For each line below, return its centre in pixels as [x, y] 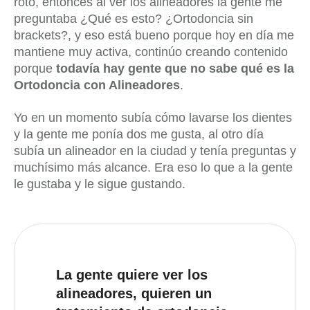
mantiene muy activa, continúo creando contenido [151, 52]
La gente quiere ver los [132, 274]
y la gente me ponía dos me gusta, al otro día [139, 134]
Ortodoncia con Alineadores [97, 85]
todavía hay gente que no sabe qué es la [175, 69]
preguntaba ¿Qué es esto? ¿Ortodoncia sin [134, 19]
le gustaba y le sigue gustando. [100, 184]
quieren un [176, 293]
